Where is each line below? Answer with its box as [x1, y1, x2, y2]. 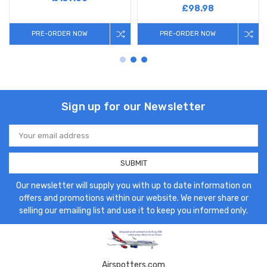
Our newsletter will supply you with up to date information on [15, 180, 252, 191]
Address [9, 134, 40, 144]
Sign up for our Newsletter [61, 100, 206, 113]
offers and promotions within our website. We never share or [18, 193, 249, 203]
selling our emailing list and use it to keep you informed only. [19, 205, 248, 216]
